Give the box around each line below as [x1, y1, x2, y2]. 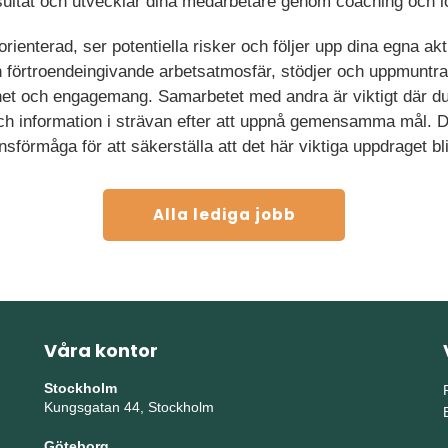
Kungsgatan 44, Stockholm [43, 399, 214, 415]
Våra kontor [43, 338, 158, 363]
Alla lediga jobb [153, 204, 296, 225]
